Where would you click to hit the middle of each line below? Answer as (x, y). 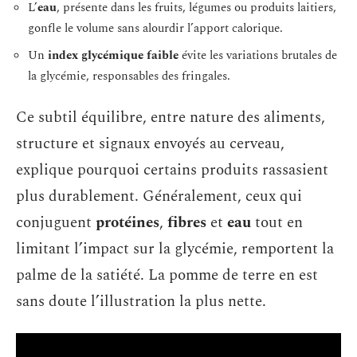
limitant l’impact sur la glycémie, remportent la (175, 249)
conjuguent (56, 223)
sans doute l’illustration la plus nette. (141, 302)
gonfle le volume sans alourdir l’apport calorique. (155, 28)
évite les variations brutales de (258, 55)
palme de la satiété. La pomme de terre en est (167, 275)
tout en (277, 223)
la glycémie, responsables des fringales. (129, 76)
